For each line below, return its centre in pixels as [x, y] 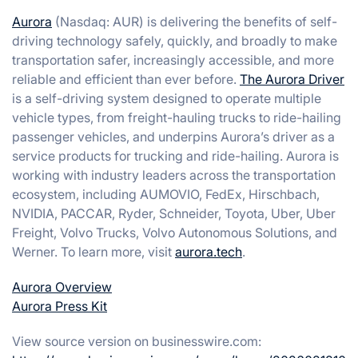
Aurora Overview [62, 287]
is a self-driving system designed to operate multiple [167, 98]
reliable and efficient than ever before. [126, 79]
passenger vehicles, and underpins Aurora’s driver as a [173, 137]
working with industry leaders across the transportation [174, 175]
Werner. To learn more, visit [93, 252]
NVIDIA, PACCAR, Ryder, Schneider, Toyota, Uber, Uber [174, 213]
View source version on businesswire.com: [137, 341]
